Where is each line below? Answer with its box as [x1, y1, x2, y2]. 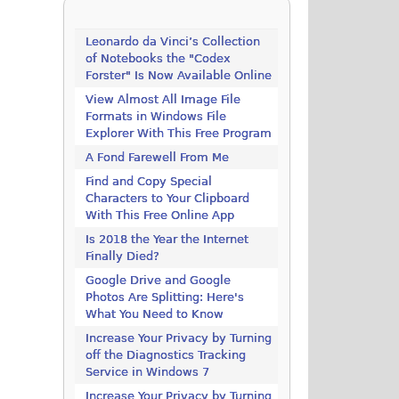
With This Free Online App [85, 208, 235, 223]
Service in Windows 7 [85, 365, 210, 379]
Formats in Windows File [85, 110, 227, 124]
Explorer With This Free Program [85, 126, 273, 141]
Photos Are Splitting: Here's [85, 290, 245, 305]
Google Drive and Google [85, 273, 232, 288]
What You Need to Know [85, 307, 224, 322]
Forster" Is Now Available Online [85, 69, 273, 83]
